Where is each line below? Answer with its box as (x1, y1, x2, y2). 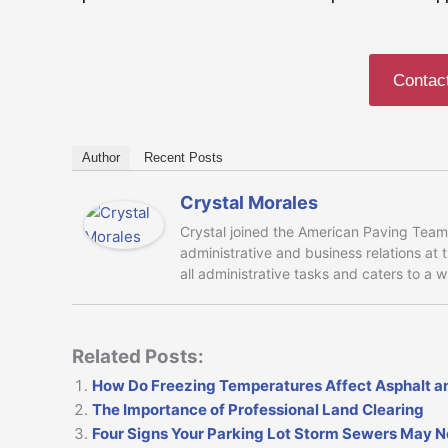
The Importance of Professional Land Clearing (92, 399, 424, 419)
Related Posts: (72, 344, 204, 368)
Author (82, 149, 120, 165)
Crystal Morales (180, 191, 318, 213)
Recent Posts (144, 149, 223, 165)
